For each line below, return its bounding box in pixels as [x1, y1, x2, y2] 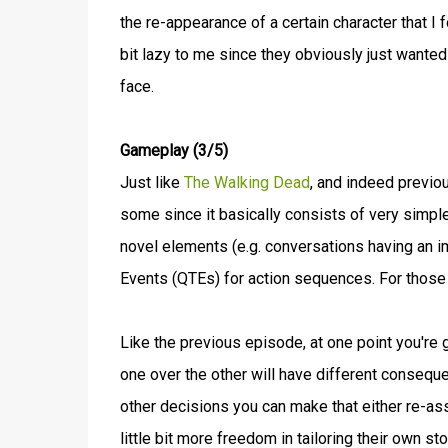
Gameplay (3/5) [119, 141, 228, 160]
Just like [119, 173, 184, 192]
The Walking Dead [183, 173, 310, 192]
